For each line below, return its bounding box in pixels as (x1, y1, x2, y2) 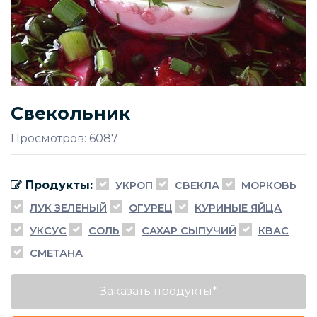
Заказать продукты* (100, 284, 217, 298)
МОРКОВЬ (241, 178, 296, 192)
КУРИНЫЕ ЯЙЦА (195, 201, 282, 214)
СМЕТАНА (30, 246, 83, 260)
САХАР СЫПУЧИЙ (142, 224, 236, 237)
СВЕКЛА (175, 178, 219, 192)
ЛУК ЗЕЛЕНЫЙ (30, 201, 107, 214)
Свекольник (11, 102, 130, 124)
